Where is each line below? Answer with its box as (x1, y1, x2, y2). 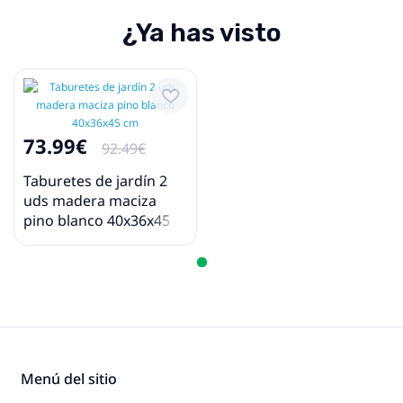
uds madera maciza (23, 191, 157, 211)
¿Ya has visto (121, 18, 282, 49)
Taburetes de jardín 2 (23, 171, 167, 192)
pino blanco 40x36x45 (23, 210, 170, 231)
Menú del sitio (21, 369, 117, 390)
